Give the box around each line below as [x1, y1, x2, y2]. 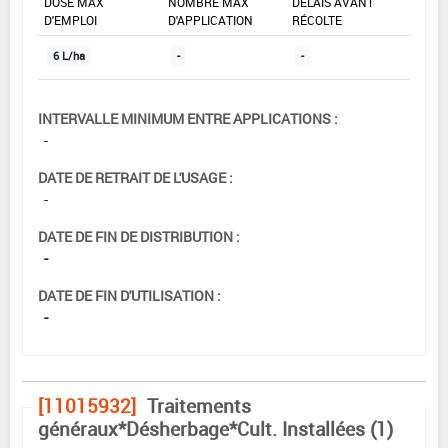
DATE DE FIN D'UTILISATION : [38, 285, 221, 305]
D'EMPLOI [44, 11, 97, 28]
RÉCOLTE [292, 11, 342, 28]
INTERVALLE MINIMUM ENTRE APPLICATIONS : [38, 108, 338, 128]
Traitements [147, 392, 251, 419]
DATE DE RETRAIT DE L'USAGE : [38, 167, 233, 187]
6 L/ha [53, 48, 85, 63]
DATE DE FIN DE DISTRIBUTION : [38, 226, 240, 246]
